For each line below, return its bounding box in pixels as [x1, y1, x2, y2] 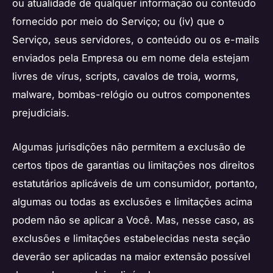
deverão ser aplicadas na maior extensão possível [12, 250, 250, 263]
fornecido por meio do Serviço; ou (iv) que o [12, 15, 224, 28]
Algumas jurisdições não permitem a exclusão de [12, 141, 246, 154]
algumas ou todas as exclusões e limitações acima [12, 196, 252, 208]
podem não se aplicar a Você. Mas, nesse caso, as [12, 214, 254, 227]
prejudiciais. [12, 107, 69, 119]
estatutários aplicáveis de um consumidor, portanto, [12, 177, 258, 190]
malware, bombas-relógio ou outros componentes [12, 88, 250, 101]
